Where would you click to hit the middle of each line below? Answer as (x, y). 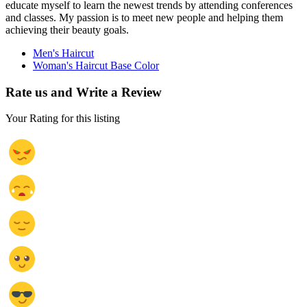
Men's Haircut (63, 53)
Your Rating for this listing (63, 119)
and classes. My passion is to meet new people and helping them (144, 17)
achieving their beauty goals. (67, 29)
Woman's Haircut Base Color (96, 65)
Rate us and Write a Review (84, 92)
